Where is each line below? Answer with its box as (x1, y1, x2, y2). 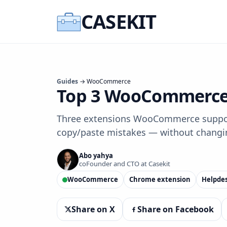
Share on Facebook (137, 204, 214, 215)
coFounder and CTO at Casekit (79, 159, 170, 168)
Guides (57, 77, 78, 86)
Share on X (71, 204, 115, 215)
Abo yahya (79, 151, 113, 160)
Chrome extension (129, 175, 191, 184)
